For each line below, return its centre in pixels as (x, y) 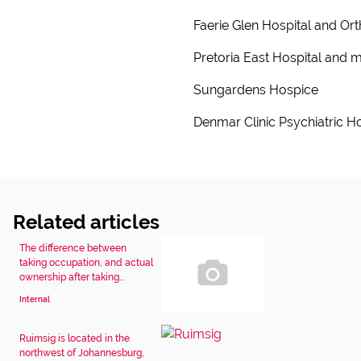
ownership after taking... (72, 277)
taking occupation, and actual (86, 263)
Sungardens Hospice (256, 90)
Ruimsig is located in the (75, 338)
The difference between (73, 248)
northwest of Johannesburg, (82, 353)
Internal (35, 299)
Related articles (86, 222)
